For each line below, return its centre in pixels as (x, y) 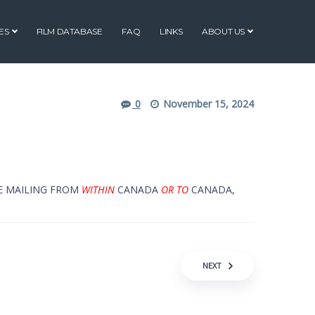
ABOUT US (223, 31)
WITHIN (97, 189)
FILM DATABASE (69, 31)
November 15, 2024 (208, 104)
